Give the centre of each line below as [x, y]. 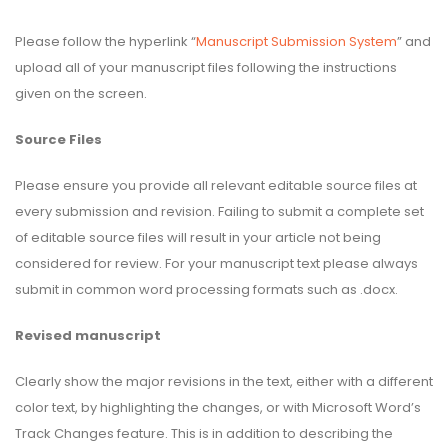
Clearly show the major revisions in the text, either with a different [224, 381]
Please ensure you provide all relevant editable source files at [216, 185]
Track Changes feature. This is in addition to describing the [204, 433]
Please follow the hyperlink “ [105, 41]
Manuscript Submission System [296, 41]
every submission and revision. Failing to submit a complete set [219, 211]
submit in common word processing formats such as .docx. [206, 289]
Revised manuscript [88, 335]
